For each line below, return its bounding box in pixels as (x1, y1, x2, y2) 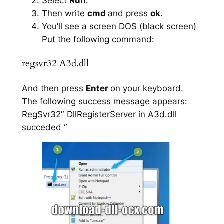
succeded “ (21, 122, 67, 132)
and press (107, 8, 150, 19)
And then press (21, 83, 86, 93)
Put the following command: (41, 34, 154, 45)
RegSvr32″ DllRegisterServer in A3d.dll (21, 109, 177, 119)
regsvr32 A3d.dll (21, 57, 89, 70)
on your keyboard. (110, 83, 183, 93)
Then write (41, 8, 87, 19)
